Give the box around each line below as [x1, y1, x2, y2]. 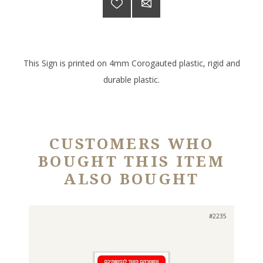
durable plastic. [103, 73, 160, 85]
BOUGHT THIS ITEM [38, 152, 225, 170]
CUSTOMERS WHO [49, 134, 214, 153]
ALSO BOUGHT [63, 170, 200, 188]
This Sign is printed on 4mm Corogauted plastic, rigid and [23, 57, 240, 69]
